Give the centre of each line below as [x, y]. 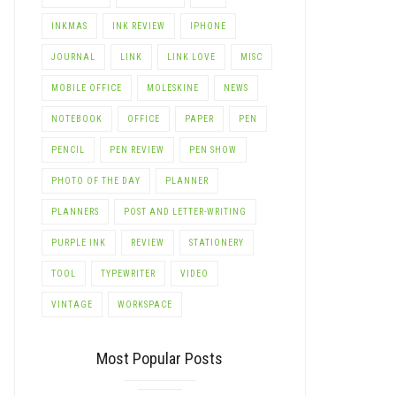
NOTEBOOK [76, 118]
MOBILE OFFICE [86, 88]
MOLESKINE [172, 88]
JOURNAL [73, 57]
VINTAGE [72, 304]
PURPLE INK [78, 242]
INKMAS [69, 26]
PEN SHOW [213, 149]
